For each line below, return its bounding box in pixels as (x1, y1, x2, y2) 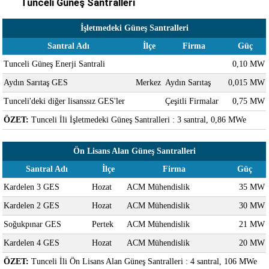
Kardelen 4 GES (4, 238, 60, 247)
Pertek (92, 219, 114, 229)
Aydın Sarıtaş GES (4, 77, 68, 87)
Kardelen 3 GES (4, 182, 60, 192)
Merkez (136, 77, 162, 87)
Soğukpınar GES (4, 219, 62, 229)
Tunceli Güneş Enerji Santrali (4, 59, 106, 68)
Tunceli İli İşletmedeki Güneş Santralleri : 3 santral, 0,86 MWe (29, 115, 247, 124)
